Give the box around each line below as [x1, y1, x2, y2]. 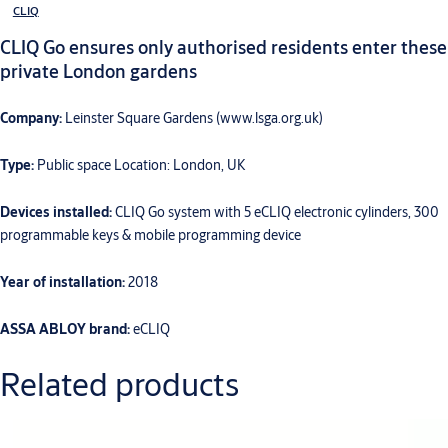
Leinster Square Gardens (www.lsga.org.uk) [62, 109, 323, 128]
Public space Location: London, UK [37, 156, 245, 175]
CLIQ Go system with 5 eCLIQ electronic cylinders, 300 [112, 203, 439, 222]
